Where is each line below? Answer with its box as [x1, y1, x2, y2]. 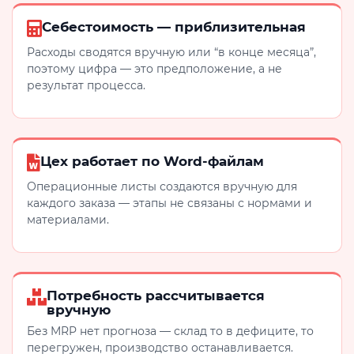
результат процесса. [27, 78, 145, 93]
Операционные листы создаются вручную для [27, 179, 297, 194]
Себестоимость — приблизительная [42, 19, 306, 36]
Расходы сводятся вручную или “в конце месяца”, [27, 45, 316, 60]
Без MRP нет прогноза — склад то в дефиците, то [27, 324, 314, 339]
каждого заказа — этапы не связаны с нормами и [27, 196, 312, 211]
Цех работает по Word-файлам [40, 153, 264, 170]
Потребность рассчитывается [47, 288, 265, 304]
